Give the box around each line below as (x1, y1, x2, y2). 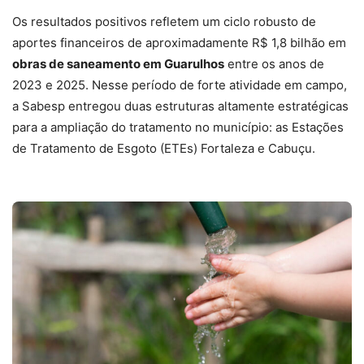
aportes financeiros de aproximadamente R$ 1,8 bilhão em (12, 34, 346, 50)
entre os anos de (224, 55, 324, 71)
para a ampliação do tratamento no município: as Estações (12, 119, 344, 135)
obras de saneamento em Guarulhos (12, 55, 224, 71)
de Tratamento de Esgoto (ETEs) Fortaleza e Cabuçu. (12, 140, 315, 156)
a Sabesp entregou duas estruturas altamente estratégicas (12, 97, 349, 114)
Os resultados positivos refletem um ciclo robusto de (12, 13, 316, 29)
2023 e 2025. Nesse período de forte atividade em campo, (12, 76, 347, 93)
